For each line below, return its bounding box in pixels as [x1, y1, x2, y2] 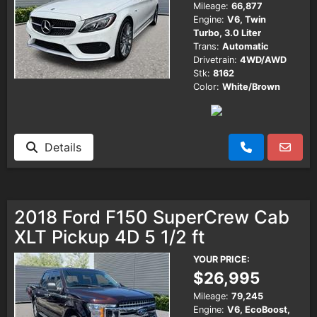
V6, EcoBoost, [227, 304, 290, 315]
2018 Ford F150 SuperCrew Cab [14, 205, 289, 228]
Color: [193, 81, 219, 92]
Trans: [193, 40, 219, 52]
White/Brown [222, 81, 280, 92]
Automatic [222, 40, 269, 52]
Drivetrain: [193, 54, 237, 65]
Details [38, 139, 81, 154]
